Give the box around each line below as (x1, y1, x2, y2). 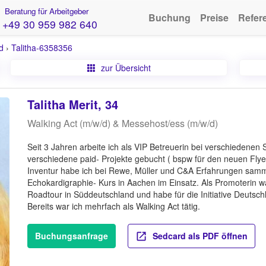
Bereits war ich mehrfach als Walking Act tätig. (27, 200, 200, 212)
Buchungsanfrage (34, 230, 108, 242)
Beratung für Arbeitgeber (2, 5, 88, 17)
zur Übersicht (98, 62, 151, 74)
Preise (200, 11, 229, 24)
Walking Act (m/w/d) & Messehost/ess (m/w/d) (27, 116, 218, 130)
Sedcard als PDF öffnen (150, 230, 248, 242)
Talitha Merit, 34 (27, 96, 118, 113)
